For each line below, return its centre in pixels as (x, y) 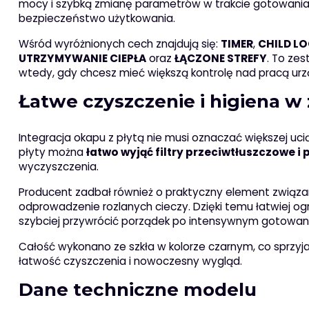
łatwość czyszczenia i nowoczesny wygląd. (130, 261)
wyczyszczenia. (58, 167)
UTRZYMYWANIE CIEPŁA (82, 59)
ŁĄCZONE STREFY (220, 59)
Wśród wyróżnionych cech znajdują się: (119, 44)
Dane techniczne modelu (137, 290)
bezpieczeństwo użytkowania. (97, 19)
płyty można (52, 152)
